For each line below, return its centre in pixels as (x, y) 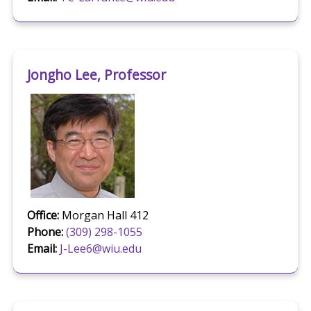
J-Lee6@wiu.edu (100, 249)
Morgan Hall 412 (103, 216)
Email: (42, 249)
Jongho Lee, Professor (96, 75)
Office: (43, 216)
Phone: (45, 232)
